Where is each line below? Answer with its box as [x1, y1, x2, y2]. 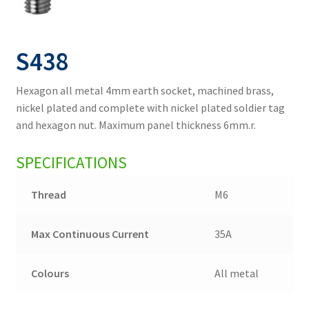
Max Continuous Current [31, 227, 150, 241]
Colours [31, 266, 70, 280]
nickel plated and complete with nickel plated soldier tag [15, 101, 285, 115]
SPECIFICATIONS [15, 152, 127, 172]
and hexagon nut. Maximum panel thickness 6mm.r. [15, 118, 256, 132]
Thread [31, 188, 67, 201]
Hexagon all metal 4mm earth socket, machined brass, [15, 83, 274, 98]
